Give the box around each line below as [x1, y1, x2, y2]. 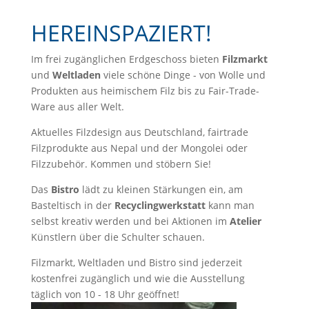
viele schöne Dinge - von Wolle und [103, 68, 266, 82]
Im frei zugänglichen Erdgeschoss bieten [30, 52, 222, 66]
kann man [208, 199, 255, 212]
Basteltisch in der [30, 199, 114, 212]
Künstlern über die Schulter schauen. [30, 230, 205, 244]
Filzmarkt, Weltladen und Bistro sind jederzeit [30, 256, 242, 270]
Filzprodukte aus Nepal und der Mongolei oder [30, 141, 248, 155]
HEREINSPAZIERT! [30, 18, 212, 48]
